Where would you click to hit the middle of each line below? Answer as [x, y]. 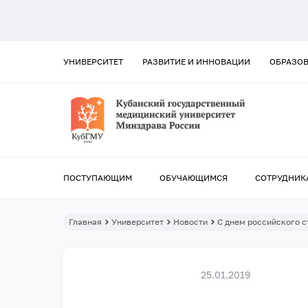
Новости [190, 222]
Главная [85, 222]
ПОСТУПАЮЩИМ [98, 178]
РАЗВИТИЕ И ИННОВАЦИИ [196, 62]
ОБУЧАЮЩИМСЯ [194, 178]
